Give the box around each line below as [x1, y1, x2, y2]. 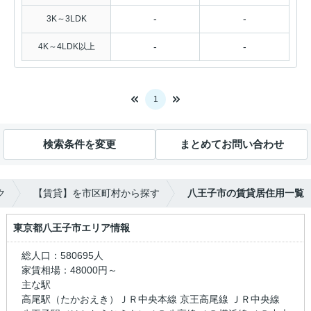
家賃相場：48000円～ [21, 264, 117, 276]
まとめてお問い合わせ [179, 138, 284, 151]
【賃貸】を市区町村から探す [33, 187, 160, 199]
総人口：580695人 [21, 249, 152, 261]
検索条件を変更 [43, 138, 116, 151]
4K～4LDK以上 [37, 41, 95, 51]
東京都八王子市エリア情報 [12, 221, 130, 233]
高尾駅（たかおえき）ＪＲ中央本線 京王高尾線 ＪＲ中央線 [21, 293, 280, 305]
